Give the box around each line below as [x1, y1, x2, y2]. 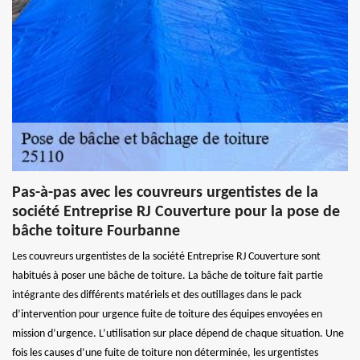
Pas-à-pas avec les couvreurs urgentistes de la [12, 185, 318, 202]
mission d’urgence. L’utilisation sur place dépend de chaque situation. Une [12, 328, 344, 341]
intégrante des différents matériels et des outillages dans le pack [12, 289, 301, 302]
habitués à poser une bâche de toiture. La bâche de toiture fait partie [12, 270, 323, 283]
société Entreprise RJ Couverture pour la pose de [12, 204, 340, 221]
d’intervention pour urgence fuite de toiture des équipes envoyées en [12, 309, 322, 321]
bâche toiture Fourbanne [12, 223, 180, 240]
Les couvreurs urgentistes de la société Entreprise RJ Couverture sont [12, 251, 321, 264]
